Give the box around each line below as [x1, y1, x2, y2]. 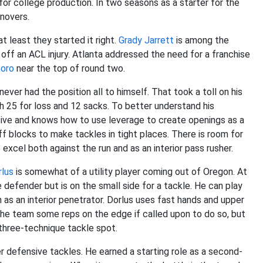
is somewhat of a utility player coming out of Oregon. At [14, 166, 247, 177]
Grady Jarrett [119, 35, 174, 46]
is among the [174, 35, 229, 46]
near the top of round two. [14, 63, 125, 74]
